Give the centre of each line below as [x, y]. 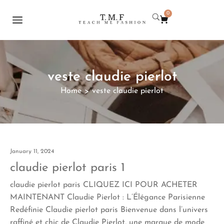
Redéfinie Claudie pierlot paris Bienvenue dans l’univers [109, 210]
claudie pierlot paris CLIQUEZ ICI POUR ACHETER [104, 185]
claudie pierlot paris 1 [67, 168]
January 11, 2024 [32, 151]
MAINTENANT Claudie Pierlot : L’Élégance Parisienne [107, 197]
